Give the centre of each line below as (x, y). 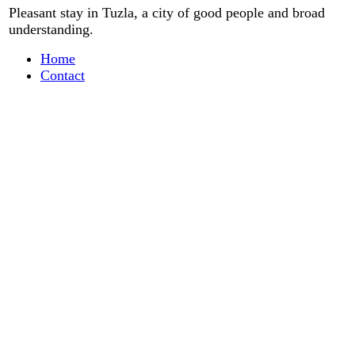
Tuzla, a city (138, 13)
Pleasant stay (46, 13)
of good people (221, 13)
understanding (49, 30)
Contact (63, 76)
